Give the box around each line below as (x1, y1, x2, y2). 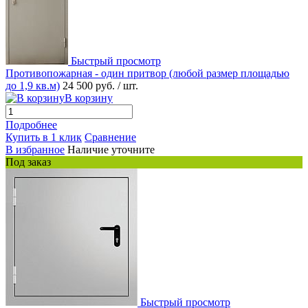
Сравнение (85, 131, 136, 144)
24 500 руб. (63, 80, 118, 92)
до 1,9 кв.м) (5, 80, 60, 92)
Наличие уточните (67, 144, 155, 156)
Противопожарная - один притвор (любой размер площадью (5, 67, 289, 80)
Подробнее (5, 119, 57, 131)
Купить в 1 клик (5, 131, 82, 144)
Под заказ (5, 156, 51, 168)
